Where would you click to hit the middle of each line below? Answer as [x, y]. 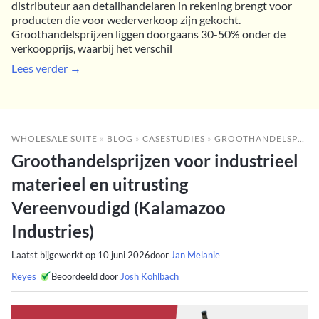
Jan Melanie [195, 255]
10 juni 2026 [124, 255]
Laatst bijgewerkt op [54, 255]
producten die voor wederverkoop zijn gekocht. [126, 19]
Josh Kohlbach [150, 276]
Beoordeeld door [86, 276]
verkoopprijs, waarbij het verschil [92, 48]
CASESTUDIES [174, 138]
